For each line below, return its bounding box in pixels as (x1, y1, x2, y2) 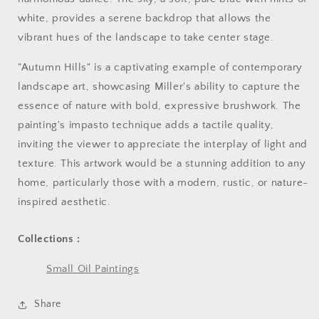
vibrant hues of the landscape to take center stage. (18, 31, 274, 43)
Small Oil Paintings (46, 262, 140, 275)
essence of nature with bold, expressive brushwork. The (18, 99, 301, 112)
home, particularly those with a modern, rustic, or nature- (18, 176, 308, 189)
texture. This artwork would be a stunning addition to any (18, 157, 306, 169)
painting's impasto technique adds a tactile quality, (18, 118, 274, 131)
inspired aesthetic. (18, 195, 114, 208)
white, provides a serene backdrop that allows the (18, 11, 271, 24)
